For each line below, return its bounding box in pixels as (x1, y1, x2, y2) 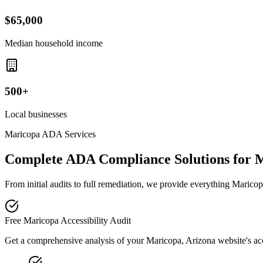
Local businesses (5, 109, 67, 119)
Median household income (5, 38, 103, 48)
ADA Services (40, 129, 96, 139)
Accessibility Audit (59, 215, 131, 225)
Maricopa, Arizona (146, 235, 215, 245)
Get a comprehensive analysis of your (5, 235, 146, 245)
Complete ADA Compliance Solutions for (5, 151, 255, 167)
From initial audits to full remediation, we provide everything (5, 178, 232, 189)
